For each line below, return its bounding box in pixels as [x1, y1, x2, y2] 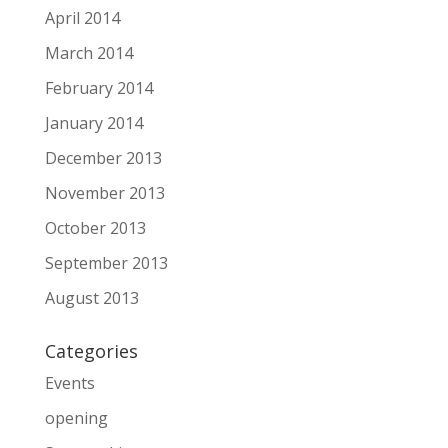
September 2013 [44, 252, 168, 274]
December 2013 [44, 147, 162, 169]
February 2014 [44, 77, 153, 99]
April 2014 [44, 7, 120, 29]
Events [44, 372, 95, 394]
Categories [44, 339, 138, 363]
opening [44, 407, 108, 429]
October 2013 [44, 217, 146, 239]
